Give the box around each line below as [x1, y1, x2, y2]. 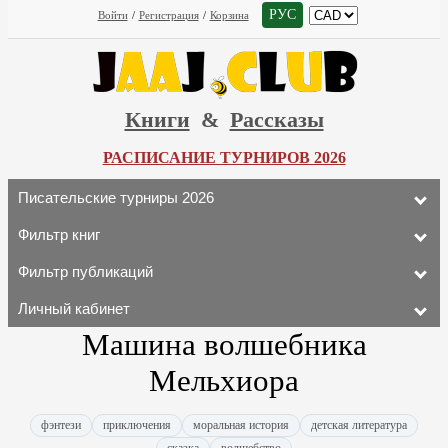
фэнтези [41, 418, 81, 432]
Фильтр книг [18, 226, 100, 243]
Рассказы [229, 107, 324, 132]
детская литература [311, 418, 407, 432]
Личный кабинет [18, 300, 130, 317]
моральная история [193, 418, 289, 432]
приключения [103, 418, 171, 432]
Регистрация [138, 9, 199, 21]
